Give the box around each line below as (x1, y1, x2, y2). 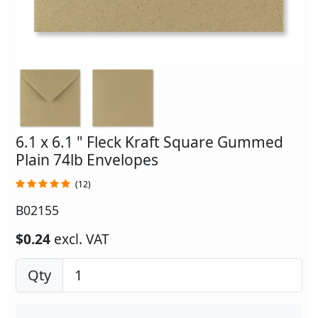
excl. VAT (54, 229, 109, 249)
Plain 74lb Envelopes (16, 150, 158, 170)
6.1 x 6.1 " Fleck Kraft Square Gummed (16, 132, 283, 153)
